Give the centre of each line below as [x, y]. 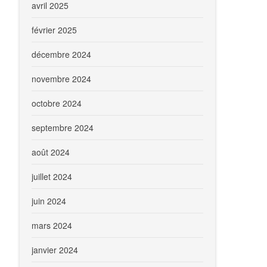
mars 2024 [52, 225]
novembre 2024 [62, 79]
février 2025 [55, 30]
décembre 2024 [62, 54]
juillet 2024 [52, 176]
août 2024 [51, 152]
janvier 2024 [55, 250]
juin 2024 [49, 201]
